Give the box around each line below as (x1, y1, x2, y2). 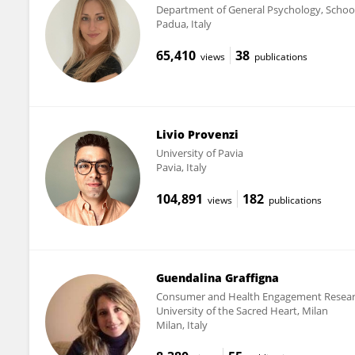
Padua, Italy (155, 16, 212, 31)
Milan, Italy (155, 317, 208, 332)
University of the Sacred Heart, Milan (155, 303, 328, 318)
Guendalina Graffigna (155, 269, 279, 285)
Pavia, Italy (155, 159, 207, 174)
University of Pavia (155, 145, 243, 160)
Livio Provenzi (155, 126, 239, 142)
